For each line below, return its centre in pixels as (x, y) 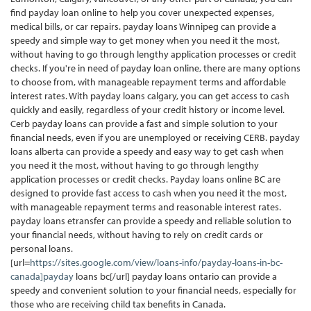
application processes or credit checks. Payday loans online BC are (145, 179)
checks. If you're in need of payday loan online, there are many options (155, 68)
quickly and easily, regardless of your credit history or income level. (148, 109)
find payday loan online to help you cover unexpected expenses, (142, 12)
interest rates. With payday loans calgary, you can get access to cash (150, 95)
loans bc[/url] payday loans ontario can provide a (175, 276)
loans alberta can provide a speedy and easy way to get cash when (147, 151)
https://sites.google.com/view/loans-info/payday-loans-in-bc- (156, 262)
